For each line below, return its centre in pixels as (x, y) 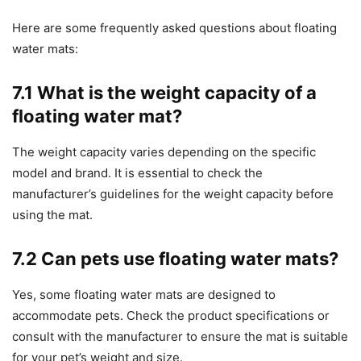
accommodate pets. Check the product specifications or (171, 316)
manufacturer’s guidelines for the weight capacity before (173, 194)
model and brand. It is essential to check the (137, 173)
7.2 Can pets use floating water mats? (175, 259)
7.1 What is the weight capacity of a (164, 93)
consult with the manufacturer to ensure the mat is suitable (180, 337)
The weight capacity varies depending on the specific (164, 152)
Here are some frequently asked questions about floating (174, 28)
